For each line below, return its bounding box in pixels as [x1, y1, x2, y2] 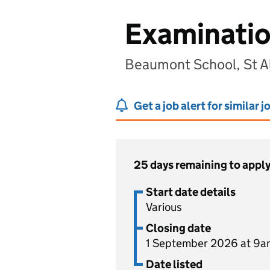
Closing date [146, 221, 211, 235]
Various [146, 200, 182, 214]
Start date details [146, 185, 236, 199]
